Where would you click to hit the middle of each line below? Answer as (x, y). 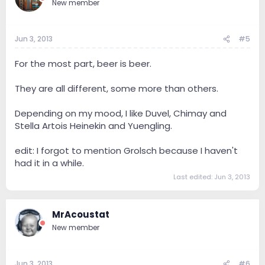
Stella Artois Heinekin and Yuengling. (93, 126)
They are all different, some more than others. (117, 89)
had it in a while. (49, 163)
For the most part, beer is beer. (83, 64)
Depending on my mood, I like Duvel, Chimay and (121, 114)
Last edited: (194, 177)
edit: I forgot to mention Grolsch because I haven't (126, 151)
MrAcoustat (81, 214)
